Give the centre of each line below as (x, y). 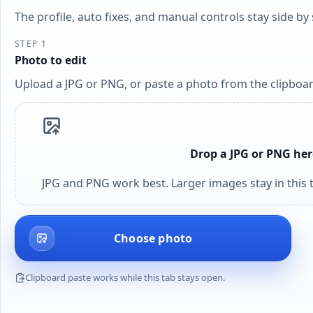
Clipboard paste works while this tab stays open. (125, 277)
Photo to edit (51, 60)
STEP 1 (31, 44)
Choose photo (153, 238)
